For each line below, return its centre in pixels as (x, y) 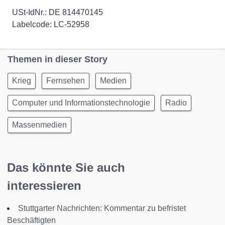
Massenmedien (39, 125)
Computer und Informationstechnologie (81, 103)
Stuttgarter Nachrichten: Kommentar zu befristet (102, 208)
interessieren (44, 186)
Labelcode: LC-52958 (51, 25)
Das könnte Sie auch (66, 168)
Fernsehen (66, 81)
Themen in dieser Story (58, 60)
